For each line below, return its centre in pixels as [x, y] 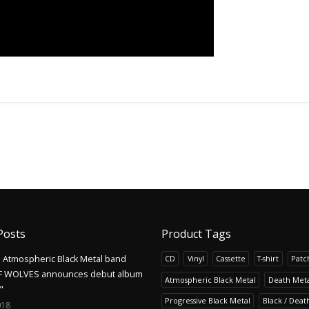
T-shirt [268, 259]
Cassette [230, 259]
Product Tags [196, 233]
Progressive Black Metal [208, 301]
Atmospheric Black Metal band [64, 259]
